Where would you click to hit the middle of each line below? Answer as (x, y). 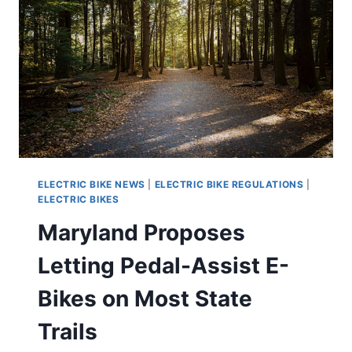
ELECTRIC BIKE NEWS (92, 184)
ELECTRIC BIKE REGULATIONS (229, 184)
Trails (68, 331)
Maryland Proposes (141, 232)
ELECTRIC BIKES (79, 199)
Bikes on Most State (145, 298)
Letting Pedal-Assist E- (163, 265)
